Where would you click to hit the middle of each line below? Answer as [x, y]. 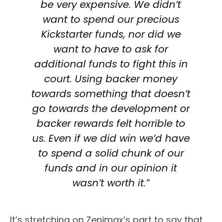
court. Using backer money [111, 79]
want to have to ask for [111, 49]
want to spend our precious [111, 20]
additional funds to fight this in [111, 64]
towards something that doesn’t [111, 94]
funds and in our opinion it [111, 168]
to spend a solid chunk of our [111, 153]
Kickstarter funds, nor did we [111, 34]
